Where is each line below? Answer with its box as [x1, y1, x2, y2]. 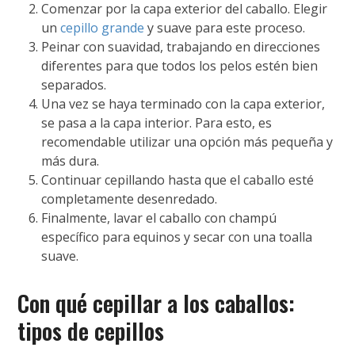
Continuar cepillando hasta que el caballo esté [41, 170, 315, 189]
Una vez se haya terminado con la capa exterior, [41, 94, 326, 113]
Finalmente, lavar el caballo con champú [41, 208, 277, 227]
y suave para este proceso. [144, 18, 306, 36]
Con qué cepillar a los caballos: [17, 286, 296, 319]
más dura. [41, 151, 100, 170]
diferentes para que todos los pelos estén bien [41, 56, 319, 74]
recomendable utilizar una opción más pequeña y [41, 132, 334, 151]
